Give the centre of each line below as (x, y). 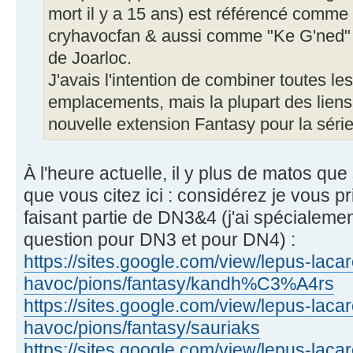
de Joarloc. (90, 58)
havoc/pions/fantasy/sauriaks (142, 327)
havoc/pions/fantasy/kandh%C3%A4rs (179, 283)
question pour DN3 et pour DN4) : (160, 239)
